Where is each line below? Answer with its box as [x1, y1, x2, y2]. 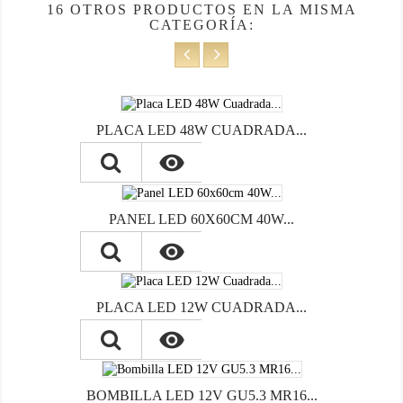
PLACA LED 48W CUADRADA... [96, 122, 307, 139]
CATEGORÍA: [148, 17, 255, 33]
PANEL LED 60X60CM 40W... [109, 210, 294, 227]
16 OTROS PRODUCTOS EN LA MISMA [46, 2, 357, 18]
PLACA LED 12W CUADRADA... [96, 299, 307, 315]
